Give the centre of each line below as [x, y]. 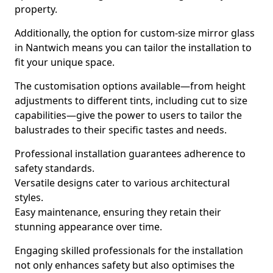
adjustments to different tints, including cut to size [131, 101]
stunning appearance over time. [88, 227]
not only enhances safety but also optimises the [125, 265]
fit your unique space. [65, 62]
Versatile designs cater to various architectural [122, 183]
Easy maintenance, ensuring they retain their [118, 212]
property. [36, 9]
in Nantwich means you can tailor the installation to [133, 48]
